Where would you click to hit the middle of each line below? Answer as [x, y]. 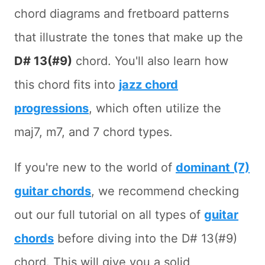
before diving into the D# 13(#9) [146, 239]
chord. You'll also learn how [150, 61]
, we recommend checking [165, 191]
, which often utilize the [155, 109]
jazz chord [148, 85]
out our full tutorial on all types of [109, 215]
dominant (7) [213, 168]
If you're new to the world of [95, 168]
